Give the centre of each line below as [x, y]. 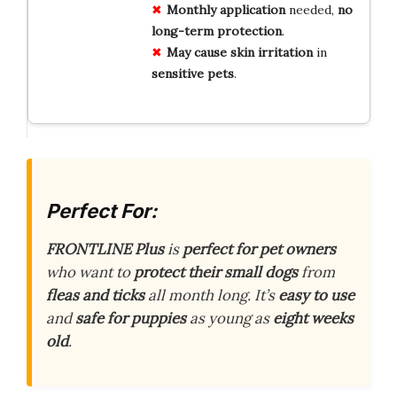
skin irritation [271, 52]
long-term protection [216, 31]
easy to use [316, 296]
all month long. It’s [211, 296]
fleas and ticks [95, 296]
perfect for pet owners [259, 249]
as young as [230, 319]
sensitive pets [192, 73]
